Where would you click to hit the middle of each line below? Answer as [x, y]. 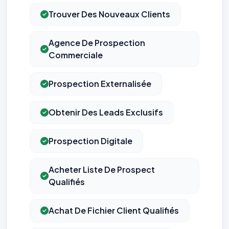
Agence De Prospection [97, 43]
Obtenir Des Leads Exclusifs [106, 112]
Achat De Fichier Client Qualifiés [114, 211]
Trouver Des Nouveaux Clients [109, 14]
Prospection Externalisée [100, 84]
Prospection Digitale [90, 141]
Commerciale [76, 55]
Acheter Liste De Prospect [102, 170]
